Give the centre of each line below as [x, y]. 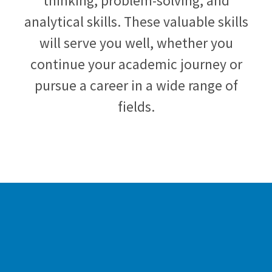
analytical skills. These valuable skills [136, 21]
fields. [136, 106]
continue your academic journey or [136, 64]
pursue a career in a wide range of [136, 85]
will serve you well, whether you [136, 42]
